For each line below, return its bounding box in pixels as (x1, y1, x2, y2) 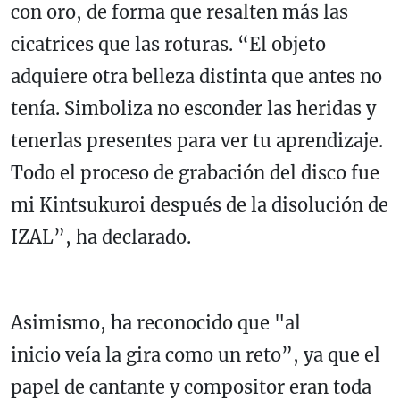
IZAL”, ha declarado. (11, 226, 191, 249)
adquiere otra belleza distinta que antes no (11, 65, 382, 88)
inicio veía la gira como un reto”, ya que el (11, 344, 380, 367)
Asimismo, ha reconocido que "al (11, 312, 301, 335)
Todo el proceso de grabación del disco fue (11, 162, 379, 185)
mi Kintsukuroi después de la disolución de (11, 194, 388, 217)
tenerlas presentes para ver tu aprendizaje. (11, 129, 383, 153)
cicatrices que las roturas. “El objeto (11, 33, 326, 56)
